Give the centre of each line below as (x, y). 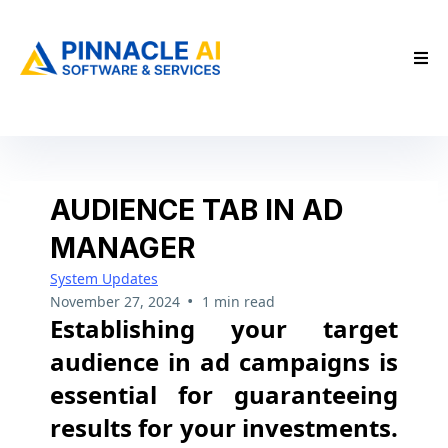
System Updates (104, 278)
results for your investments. (224, 427)
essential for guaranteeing (224, 394)
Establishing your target (224, 328)
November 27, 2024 (115, 301)
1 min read (238, 301)
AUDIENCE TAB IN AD (196, 210)
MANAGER (122, 248)
